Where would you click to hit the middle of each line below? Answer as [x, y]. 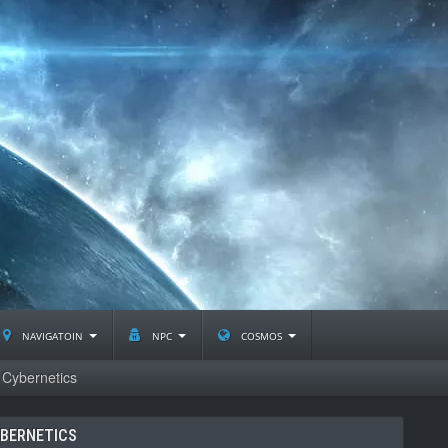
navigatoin [52, 334]
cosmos [261, 334]
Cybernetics [39, 377]
